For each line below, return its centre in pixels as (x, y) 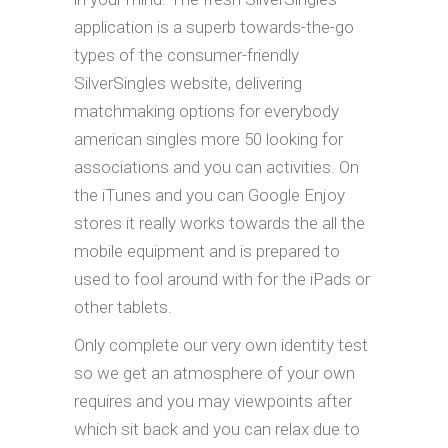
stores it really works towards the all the (219, 223)
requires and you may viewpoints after (213, 401)
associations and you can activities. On (216, 167)
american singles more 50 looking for (208, 139)
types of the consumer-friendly (186, 55)
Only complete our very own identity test (221, 345)
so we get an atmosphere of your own (214, 373)
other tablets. (123, 307)
